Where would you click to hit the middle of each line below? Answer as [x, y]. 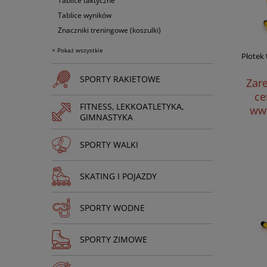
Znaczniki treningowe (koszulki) [109, 30]
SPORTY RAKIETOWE [120, 79]
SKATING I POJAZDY [118, 176]
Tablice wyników [85, 15]
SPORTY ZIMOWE [114, 239]
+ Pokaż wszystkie [77, 50]
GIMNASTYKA [106, 117]
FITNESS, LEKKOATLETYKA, [132, 106]
